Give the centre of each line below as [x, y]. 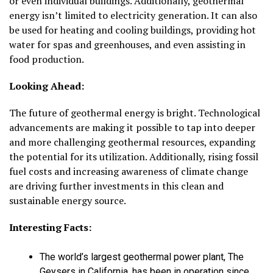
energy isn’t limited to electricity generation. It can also [133, 15]
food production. [47, 59]
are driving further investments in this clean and [116, 186]
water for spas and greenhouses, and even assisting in [127, 44]
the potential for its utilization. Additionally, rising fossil [134, 156]
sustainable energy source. [68, 200]
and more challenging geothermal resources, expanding [132, 142]
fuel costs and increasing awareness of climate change [129, 171]
